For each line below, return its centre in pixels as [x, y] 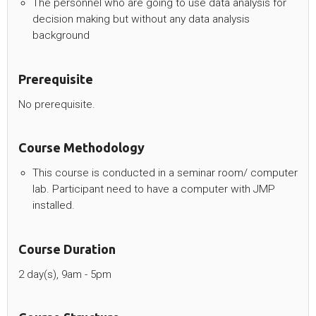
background [61, 35]
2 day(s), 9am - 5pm [65, 274]
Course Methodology [81, 147]
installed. [54, 205]
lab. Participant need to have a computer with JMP [154, 189]
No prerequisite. [57, 104]
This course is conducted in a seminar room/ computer [165, 172]
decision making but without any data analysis [141, 19]
